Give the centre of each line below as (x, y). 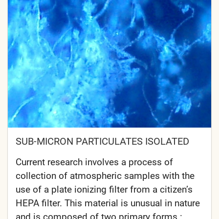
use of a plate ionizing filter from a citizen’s (104, 189)
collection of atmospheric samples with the (105, 175)
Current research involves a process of (94, 162)
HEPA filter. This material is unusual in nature (108, 203)
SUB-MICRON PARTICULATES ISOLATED (102, 141)
